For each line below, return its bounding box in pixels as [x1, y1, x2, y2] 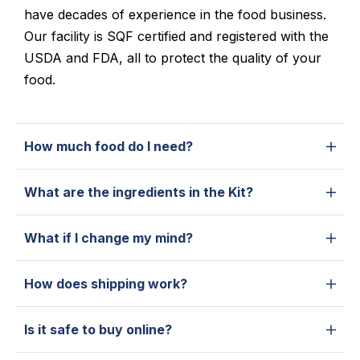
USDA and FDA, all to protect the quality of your [24, 50, 321, 67]
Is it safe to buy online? [24, 321, 172, 338]
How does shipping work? [24, 276, 187, 292]
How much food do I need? [24, 138, 193, 155]
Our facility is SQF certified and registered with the [24, 28, 329, 45]
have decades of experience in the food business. [24, 6, 326, 23]
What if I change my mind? [24, 230, 193, 247]
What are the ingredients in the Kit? [24, 184, 253, 201]
